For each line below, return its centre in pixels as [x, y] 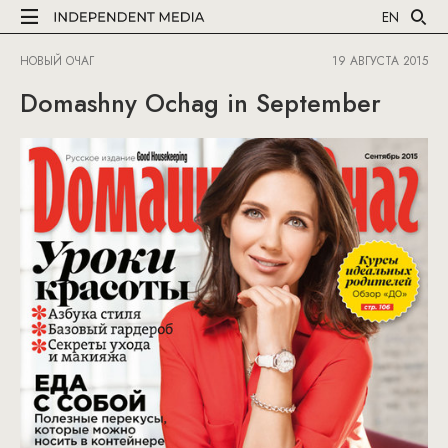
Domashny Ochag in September [200, 103]
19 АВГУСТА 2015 [380, 61]
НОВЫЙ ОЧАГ [57, 61]
